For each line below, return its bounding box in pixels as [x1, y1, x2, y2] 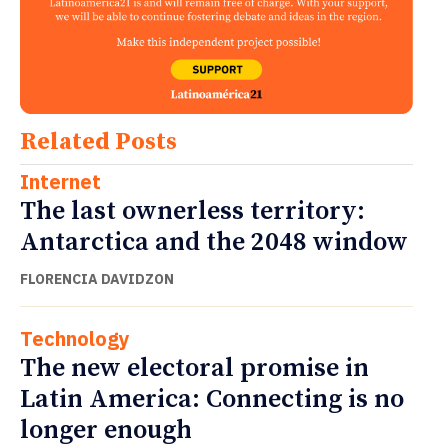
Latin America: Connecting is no [20, 382, 404, 416]
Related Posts [20, 126, 177, 157]
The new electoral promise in [20, 351, 369, 385]
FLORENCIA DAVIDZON [20, 269, 174, 288]
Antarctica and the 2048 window [20, 225, 408, 259]
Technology [20, 324, 130, 352]
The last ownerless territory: [20, 194, 365, 228]
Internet [20, 167, 101, 195]
